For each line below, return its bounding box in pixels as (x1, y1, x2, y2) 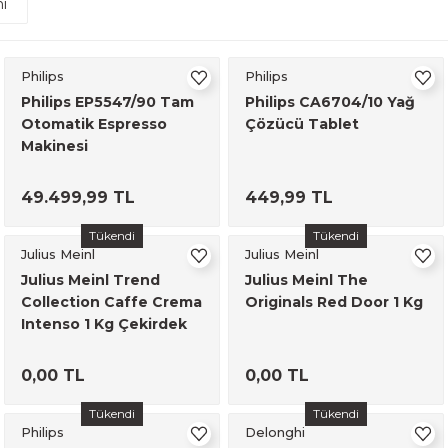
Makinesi (21, 137, 88, 155)
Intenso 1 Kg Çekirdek (21, 315, 187, 333)
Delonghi (245, 424, 305, 440)
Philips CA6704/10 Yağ (245, 93, 415, 111)
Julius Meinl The (245, 271, 368, 289)
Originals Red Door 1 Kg (245, 293, 423, 311)
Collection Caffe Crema (21, 293, 202, 311)
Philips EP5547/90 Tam (21, 93, 194, 111)
